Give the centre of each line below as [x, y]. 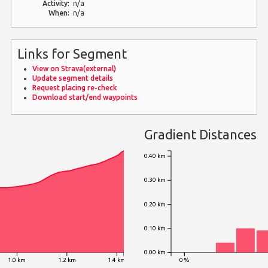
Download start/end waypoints [85, 97]
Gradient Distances [200, 134]
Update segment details [73, 78]
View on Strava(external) [74, 68]
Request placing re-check [75, 87]
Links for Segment [72, 53]
